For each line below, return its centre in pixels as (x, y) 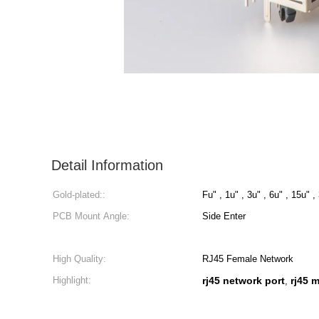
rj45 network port (244, 281)
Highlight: (72, 280)
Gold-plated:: (79, 195)
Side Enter (224, 216)
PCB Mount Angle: (91, 216)
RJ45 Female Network (248, 259)
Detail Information (107, 165)
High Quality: (79, 259)
